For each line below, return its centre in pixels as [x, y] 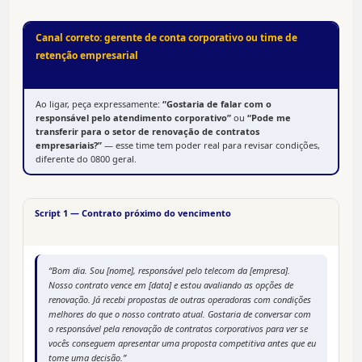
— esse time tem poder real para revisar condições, [211, 145]
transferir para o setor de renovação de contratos [147, 132]
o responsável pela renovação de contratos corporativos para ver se [178, 329]
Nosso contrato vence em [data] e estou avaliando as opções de [171, 285]
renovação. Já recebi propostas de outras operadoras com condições [180, 300]
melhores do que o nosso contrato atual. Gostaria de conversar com [180, 314]
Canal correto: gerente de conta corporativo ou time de [166, 38]
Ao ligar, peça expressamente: [99, 104]
